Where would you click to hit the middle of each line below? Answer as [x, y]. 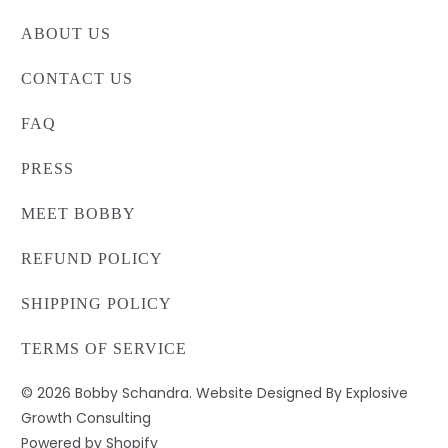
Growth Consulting [86, 417]
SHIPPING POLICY [97, 303]
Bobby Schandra [132, 392]
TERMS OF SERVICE [104, 348]
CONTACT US [77, 78]
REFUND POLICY [92, 258]
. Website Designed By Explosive [299, 392]
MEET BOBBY [79, 213]
